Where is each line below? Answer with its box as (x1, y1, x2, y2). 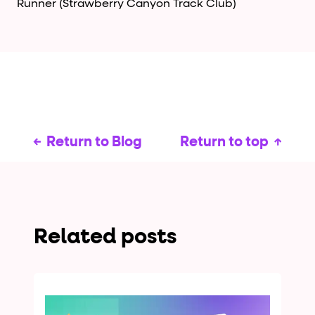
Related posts (34, 226, 176, 248)
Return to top (180, 134, 269, 149)
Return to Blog (46, 134, 142, 149)
